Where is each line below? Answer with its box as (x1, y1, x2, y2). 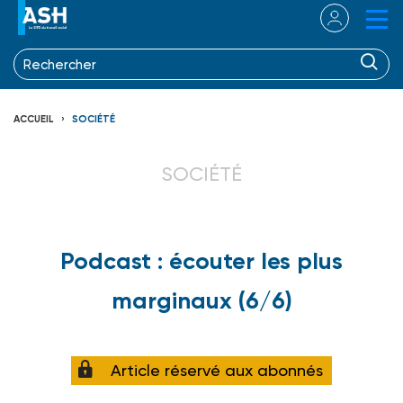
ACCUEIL (13, 112, 54, 125)
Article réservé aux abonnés (111, 361, 323, 381)
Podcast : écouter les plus (60, 246, 343, 275)
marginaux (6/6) (111, 285, 292, 315)
